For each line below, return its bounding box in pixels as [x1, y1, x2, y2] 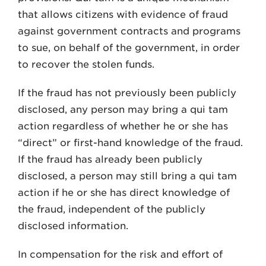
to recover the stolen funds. [18, 59, 154, 70]
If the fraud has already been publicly [18, 154, 202, 165]
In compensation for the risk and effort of [18, 249, 223, 260]
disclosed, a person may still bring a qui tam [18, 170, 237, 182]
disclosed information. [18, 220, 128, 232]
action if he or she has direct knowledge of [18, 187, 230, 198]
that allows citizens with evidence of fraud [18, 9, 228, 20]
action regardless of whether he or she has [18, 121, 228, 132]
